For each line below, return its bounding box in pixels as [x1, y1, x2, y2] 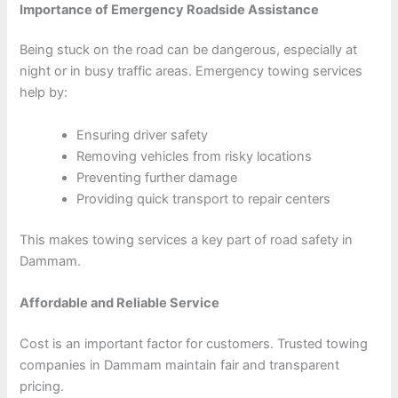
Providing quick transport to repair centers [76, 190, 331, 207]
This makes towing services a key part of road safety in [20, 231, 354, 248]
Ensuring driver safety [76, 126, 209, 143]
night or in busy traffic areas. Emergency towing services [20, 63, 363, 80]
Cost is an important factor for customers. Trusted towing [20, 335, 369, 352]
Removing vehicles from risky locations [76, 147, 313, 164]
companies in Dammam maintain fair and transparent [20, 356, 340, 373]
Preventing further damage [76, 169, 238, 186]
